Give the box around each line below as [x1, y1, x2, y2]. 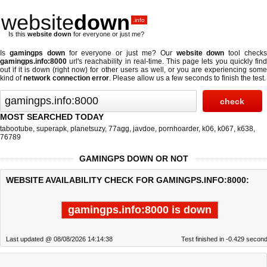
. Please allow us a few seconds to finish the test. [109, 74, 266, 82]
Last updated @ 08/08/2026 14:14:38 [6, 235, 113, 243]
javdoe [133, 125, 155, 133]
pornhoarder [159, 125, 198, 133]
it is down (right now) [18, 66, 88, 74]
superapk [36, 125, 67, 133]
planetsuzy [70, 125, 105, 133]
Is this [8, 30, 27, 38]
